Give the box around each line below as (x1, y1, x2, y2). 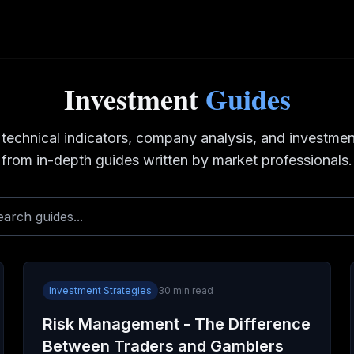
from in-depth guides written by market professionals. (2, 152, 352, 168)
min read (171, 284, 214, 296)
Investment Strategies (49, 284, 153, 296)
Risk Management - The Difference (43, 314, 311, 333)
